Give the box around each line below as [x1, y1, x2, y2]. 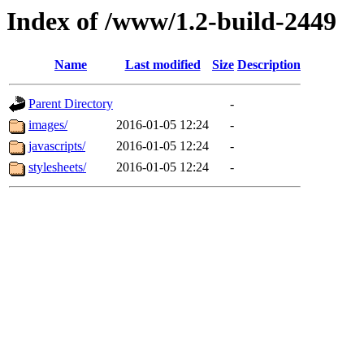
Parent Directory [28, 97, 113, 111]
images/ [28, 118, 67, 132]
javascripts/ [28, 139, 85, 154]
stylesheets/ [28, 160, 86, 175]
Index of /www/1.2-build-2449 [6, 6, 336, 36]
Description [237, 58, 301, 72]
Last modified [124, 58, 201, 72]
